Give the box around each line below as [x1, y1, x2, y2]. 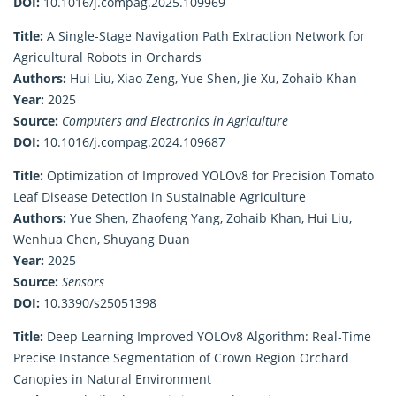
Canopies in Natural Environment [13, 369, 211, 387]
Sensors [62, 272, 104, 290]
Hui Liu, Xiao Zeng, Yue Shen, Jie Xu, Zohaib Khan [66, 69, 357, 87]
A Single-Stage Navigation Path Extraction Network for [43, 27, 365, 44]
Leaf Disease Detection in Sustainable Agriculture [13, 187, 306, 205]
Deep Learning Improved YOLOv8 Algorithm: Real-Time [43, 327, 371, 345]
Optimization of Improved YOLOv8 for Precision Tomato [43, 166, 374, 184]
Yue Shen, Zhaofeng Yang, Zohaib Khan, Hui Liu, [66, 209, 352, 226]
